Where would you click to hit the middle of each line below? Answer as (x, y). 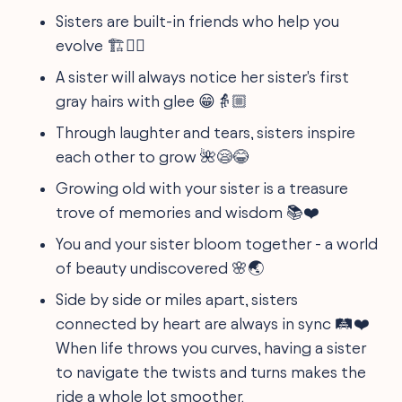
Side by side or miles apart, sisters (177, 299)
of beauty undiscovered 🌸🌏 (160, 267)
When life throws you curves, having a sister (211, 347)
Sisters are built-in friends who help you (198, 21)
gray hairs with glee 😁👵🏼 (152, 100)
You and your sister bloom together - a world (217, 243)
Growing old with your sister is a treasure (202, 188)
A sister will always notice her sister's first (203, 76)
